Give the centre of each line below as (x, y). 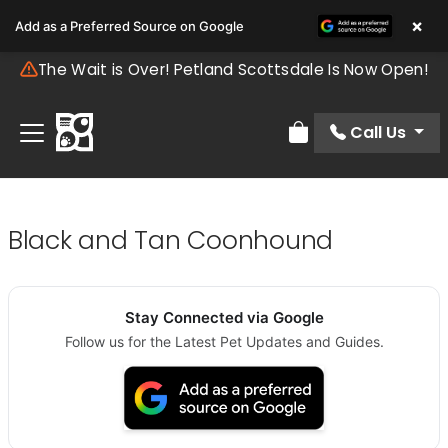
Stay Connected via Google (224, 318)
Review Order (340, 143)
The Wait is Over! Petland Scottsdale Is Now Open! (233, 69)
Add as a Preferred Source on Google (129, 26)
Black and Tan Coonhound (171, 241)
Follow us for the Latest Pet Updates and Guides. (224, 342)
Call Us (378, 132)
